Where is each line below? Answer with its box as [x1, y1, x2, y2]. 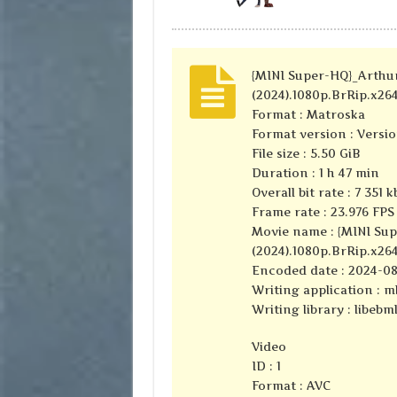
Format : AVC [251, 378, 331, 393]
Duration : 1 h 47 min [251, 166, 379, 181]
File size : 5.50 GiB [251, 146, 361, 161]
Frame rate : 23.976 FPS [251, 205, 394, 220]
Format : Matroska [251, 107, 365, 122]
